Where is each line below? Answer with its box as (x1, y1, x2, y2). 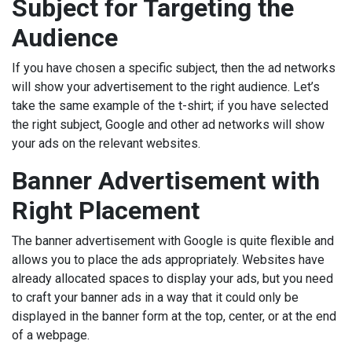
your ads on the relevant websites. (12, 136, 200, 152)
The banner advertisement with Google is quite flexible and (12, 233, 334, 249)
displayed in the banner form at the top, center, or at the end (12, 309, 336, 324)
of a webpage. (12, 328, 93, 343)
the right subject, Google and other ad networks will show (12, 117, 324, 133)
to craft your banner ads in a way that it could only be (12, 290, 299, 306)
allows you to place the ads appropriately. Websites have (12, 252, 324, 268)
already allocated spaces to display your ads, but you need (12, 271, 333, 287)
